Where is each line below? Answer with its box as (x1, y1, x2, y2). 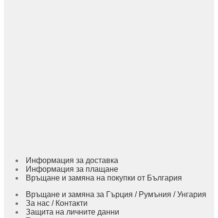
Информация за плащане (26, 164, 118, 173)
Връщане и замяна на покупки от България (26, 173, 182, 182)
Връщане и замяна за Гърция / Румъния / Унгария (26, 190, 206, 199)
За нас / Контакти (26, 199, 88, 207)
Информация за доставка (26, 156, 118, 164)
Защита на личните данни (26, 207, 119, 216)
